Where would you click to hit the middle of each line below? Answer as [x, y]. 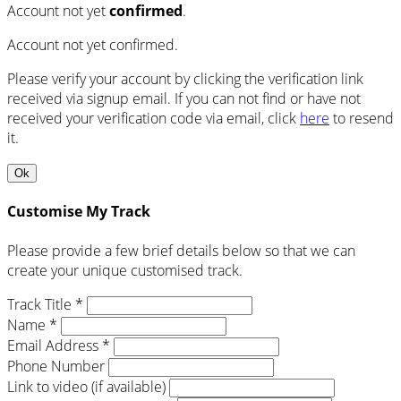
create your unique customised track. [125, 270]
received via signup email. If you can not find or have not [184, 99]
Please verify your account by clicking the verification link [185, 79]
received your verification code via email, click [154, 119]
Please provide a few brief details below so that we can [181, 250]
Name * [32, 324]
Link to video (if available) [86, 386]
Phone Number [56, 366]
